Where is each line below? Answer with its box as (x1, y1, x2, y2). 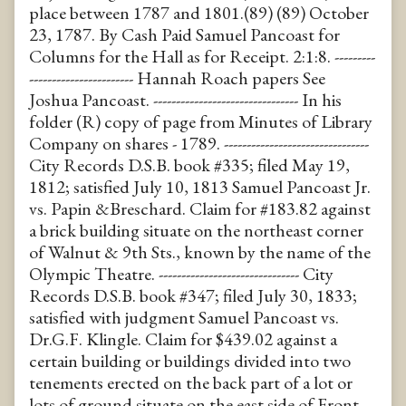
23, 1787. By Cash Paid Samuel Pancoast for (29, 22, 340, 46)
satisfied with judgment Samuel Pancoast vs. (29, 304, 339, 329)
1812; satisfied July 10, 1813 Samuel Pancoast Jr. (29, 174, 371, 198)
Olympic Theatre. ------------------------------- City (29, 261, 333, 285)
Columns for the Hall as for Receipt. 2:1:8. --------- (29, 43, 375, 68)
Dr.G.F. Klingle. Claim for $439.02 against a (29, 326, 337, 351)
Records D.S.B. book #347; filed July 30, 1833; (29, 283, 357, 307)
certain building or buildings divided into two (29, 348, 351, 372)
